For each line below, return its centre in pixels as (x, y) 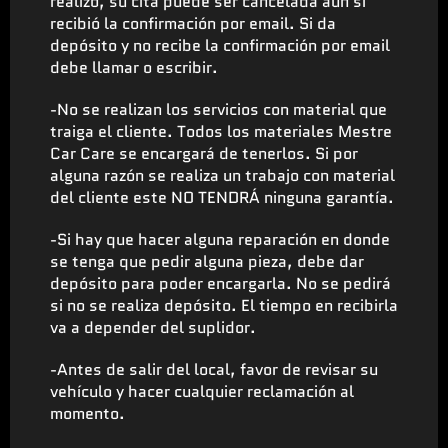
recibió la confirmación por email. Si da (193, 23)
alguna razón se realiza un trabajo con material (222, 175)
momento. (89, 413)
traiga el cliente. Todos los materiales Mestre (221, 131)
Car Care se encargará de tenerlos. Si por (204, 153)
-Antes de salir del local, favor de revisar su (214, 369)
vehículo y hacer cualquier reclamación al (202, 391)
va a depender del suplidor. (153, 327)
